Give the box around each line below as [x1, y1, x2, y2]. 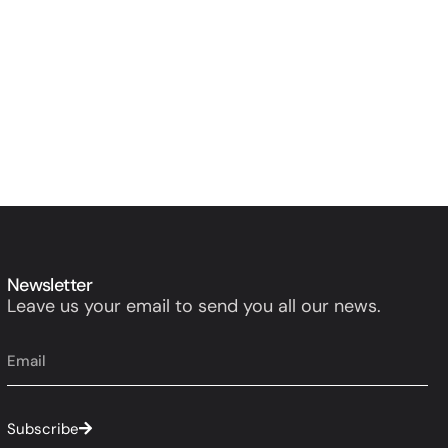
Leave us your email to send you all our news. [6, 293, 381, 318]
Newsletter [6, 272, 93, 297]
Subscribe [6, 419, 79, 440]
